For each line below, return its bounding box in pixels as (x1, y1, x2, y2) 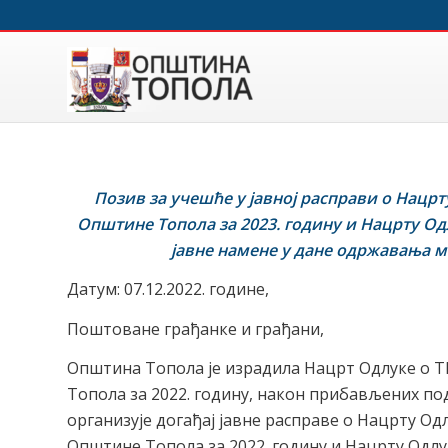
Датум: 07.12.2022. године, (67, 278, 269, 301)
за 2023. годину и (214, 212, 360, 235)
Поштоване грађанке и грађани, (67, 317, 324, 340)
